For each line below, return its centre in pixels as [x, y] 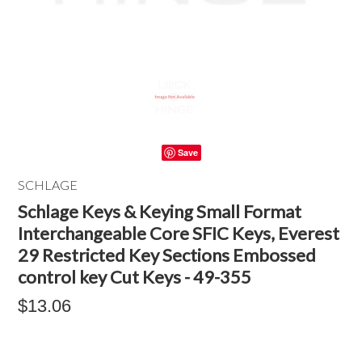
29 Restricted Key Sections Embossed [167, 255]
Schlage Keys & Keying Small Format [160, 211]
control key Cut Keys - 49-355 [135, 277]
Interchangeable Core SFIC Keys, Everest [179, 233]
